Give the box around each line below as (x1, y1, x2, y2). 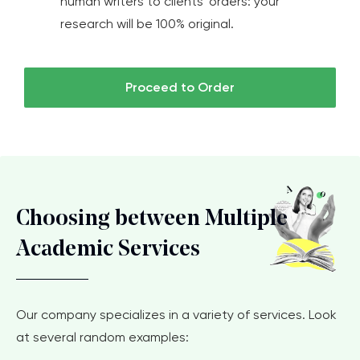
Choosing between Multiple (16, 208, 288, 231)
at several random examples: (16, 329, 189, 346)
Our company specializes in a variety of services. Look (16, 307, 337, 323)
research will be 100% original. (60, 16, 234, 32)
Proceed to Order (125, 80, 235, 96)
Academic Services (16, 239, 200, 262)
